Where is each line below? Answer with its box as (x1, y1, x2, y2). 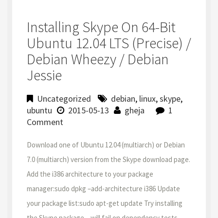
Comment (27, 116, 63, 127)
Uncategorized (37, 93, 91, 104)
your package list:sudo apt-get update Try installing (27, 199, 182, 208)
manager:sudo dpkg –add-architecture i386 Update (27, 184, 180, 193)
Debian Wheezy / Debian (27, 50, 169, 68)
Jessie (27, 66, 62, 84)
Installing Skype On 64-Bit (27, 18, 176, 36)
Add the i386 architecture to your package (27, 169, 153, 179)
